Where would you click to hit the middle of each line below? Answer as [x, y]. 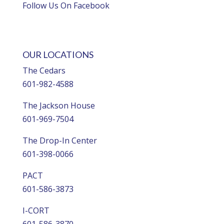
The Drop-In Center [59, 140]
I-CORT [36, 210]
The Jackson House [58, 105]
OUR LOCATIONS [58, 54]
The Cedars [44, 70]
